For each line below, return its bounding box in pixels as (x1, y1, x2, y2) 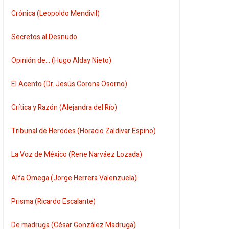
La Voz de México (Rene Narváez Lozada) (11, 149, 143, 160)
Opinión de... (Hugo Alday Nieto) (11, 55, 112, 66)
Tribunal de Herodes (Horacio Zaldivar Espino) (11, 125, 156, 136)
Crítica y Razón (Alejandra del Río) (11, 102, 118, 113)
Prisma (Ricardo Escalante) (11, 196, 96, 207)
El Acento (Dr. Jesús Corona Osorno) (11, 78, 128, 89)
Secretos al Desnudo (11, 31, 78, 42)
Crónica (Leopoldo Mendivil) (11, 8, 100, 19)
